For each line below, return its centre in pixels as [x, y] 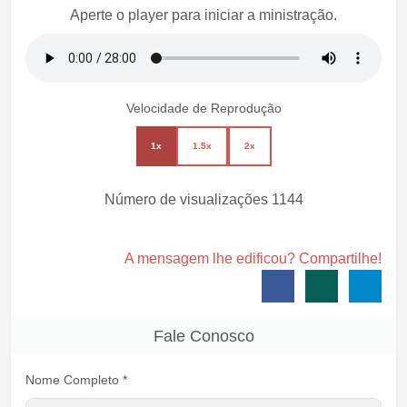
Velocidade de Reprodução [203, 108]
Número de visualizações [188, 199]
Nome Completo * [76, 380]
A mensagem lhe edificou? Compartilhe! [253, 258]
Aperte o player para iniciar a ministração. [203, 15]
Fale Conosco [203, 336]
